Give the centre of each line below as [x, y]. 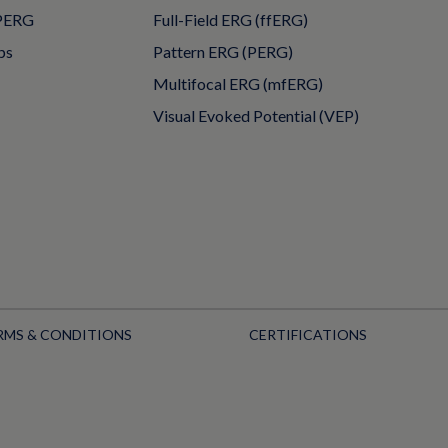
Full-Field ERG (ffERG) [230, 19]
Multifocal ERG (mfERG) [238, 83]
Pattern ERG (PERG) [223, 51]
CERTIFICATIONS [308, 334]
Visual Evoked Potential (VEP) [256, 115]
